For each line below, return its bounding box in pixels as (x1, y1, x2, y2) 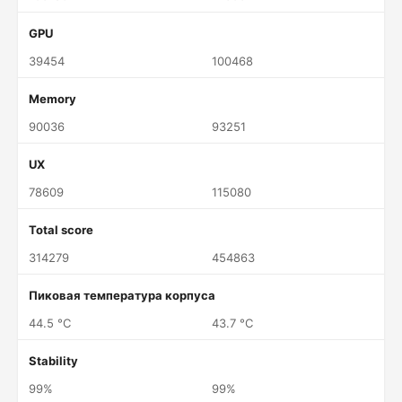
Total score (29, 223, 93, 237)
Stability (29, 354, 78, 368)
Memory (29, 92, 76, 106)
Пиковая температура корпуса (29, 288, 215, 302)
